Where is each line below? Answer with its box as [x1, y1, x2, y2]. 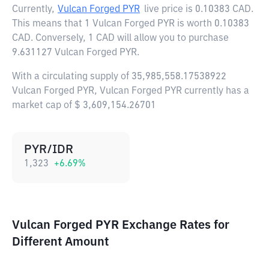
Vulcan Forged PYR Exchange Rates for [12, 219, 229, 231]
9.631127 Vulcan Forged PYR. [12, 48, 139, 58]
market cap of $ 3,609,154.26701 [12, 101, 156, 110]
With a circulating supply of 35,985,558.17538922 [12, 72, 226, 82]
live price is [144, 5, 195, 14]
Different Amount [12, 236, 109, 248]
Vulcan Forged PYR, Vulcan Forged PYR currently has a [12, 86, 249, 96]
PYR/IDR [24, 144, 73, 156]
